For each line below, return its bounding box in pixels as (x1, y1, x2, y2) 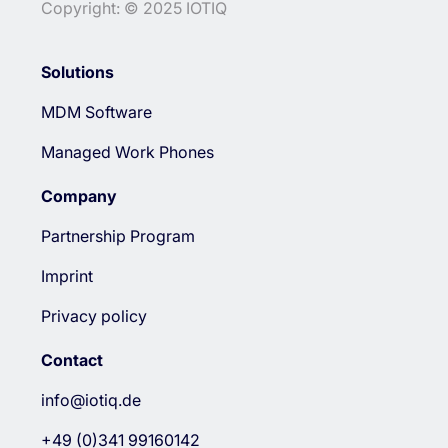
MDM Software (40, 101, 152, 122)
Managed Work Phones (40, 141, 214, 162)
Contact (40, 349, 103, 370)
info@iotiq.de (40, 389, 141, 410)
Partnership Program (40, 225, 195, 246)
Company (40, 185, 117, 206)
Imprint (40, 265, 93, 286)
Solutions (40, 61, 114, 82)
